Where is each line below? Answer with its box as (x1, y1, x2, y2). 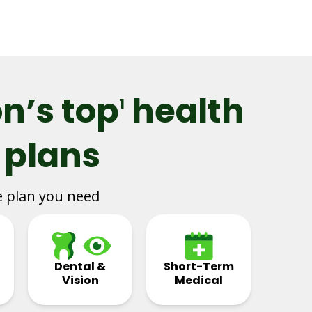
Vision (61, 272, 99, 288)
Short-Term (163, 258, 234, 274)
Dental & (54, 258, 106, 274)
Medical (174, 272, 223, 288)
